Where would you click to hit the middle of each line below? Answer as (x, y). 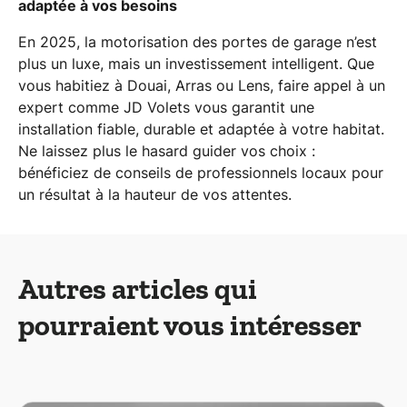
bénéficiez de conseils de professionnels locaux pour (201, 172)
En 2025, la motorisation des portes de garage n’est (198, 41)
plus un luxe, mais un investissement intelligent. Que (196, 63)
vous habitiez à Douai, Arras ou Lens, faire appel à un (202, 85)
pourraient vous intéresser (190, 325)
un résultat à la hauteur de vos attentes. (155, 194)
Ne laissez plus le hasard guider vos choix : (167, 150)
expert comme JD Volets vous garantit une (166, 107)
